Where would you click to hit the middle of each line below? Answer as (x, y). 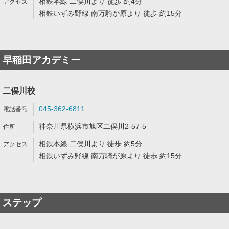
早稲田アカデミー (41, 60)
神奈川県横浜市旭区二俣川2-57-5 (93, 126)
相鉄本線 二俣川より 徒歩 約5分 (90, 144)
